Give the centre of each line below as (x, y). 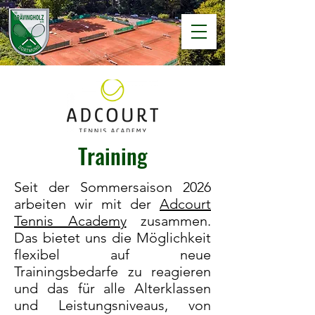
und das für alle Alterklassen (112, 288)
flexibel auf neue (112, 255)
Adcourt (185, 204)
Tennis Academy (70, 221)
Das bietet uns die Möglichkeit (112, 238)
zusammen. (168, 221)
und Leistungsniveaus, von (112, 305)
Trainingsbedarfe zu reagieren (112, 271)
